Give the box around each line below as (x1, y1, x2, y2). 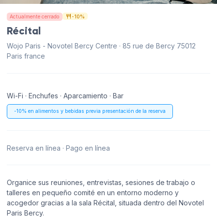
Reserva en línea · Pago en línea (7, 143, 110, 152)
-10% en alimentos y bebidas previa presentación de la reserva (14, 108, 166, 114)
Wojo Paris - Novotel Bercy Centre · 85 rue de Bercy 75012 (7, 42, 196, 50)
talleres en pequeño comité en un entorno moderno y (7, 188, 179, 197)
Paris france (7, 52, 45, 61)
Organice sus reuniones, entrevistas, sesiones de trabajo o (7, 178, 195, 186)
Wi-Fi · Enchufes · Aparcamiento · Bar (7, 91, 124, 100)
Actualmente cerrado (10, 13, 60, 20)
